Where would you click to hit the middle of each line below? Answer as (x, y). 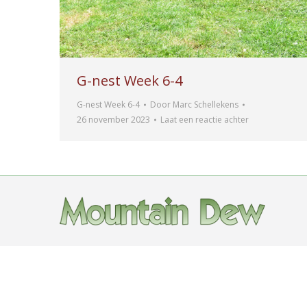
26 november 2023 (113, 120)
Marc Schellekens (206, 105)
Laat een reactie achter (205, 120)
